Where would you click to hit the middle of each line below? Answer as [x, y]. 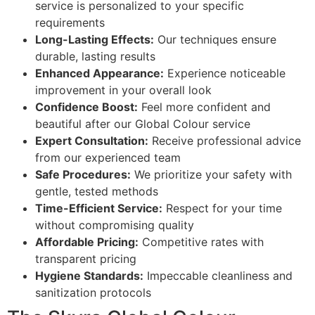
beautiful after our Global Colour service [143, 124]
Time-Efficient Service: [99, 208]
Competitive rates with [201, 242]
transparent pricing [86, 259]
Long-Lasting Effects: [95, 40]
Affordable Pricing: [87, 242]
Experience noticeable [225, 73]
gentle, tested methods [97, 192]
